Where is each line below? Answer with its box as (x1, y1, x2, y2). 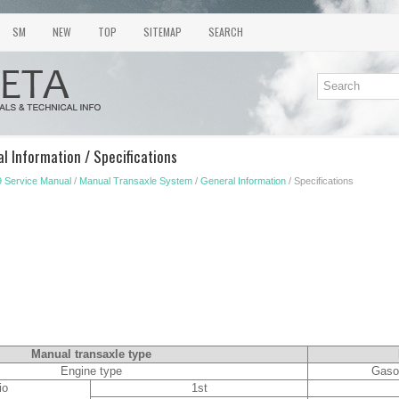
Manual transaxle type (30, 347, 151, 361)
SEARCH (208, 24, 243, 39)
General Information (200, 175, 286, 186)
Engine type (60, 364, 122, 378)
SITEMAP (143, 24, 182, 39)
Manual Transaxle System (79, 175, 192, 186)
